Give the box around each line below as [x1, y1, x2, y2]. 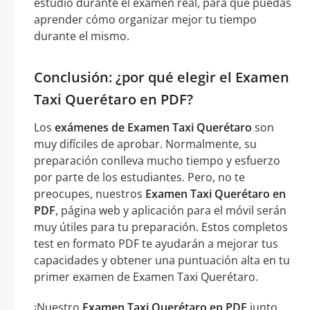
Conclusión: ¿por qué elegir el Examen [34, 68, 289, 87]
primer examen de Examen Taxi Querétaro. [34, 269, 258, 285]
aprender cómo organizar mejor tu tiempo [34, 12, 257, 28]
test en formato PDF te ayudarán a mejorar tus [34, 236, 278, 252]
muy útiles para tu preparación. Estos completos [34, 219, 288, 235]
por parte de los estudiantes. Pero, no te [34, 170, 245, 185]
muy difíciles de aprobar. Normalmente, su [34, 136, 257, 152]
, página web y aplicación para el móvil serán [55, 203, 286, 219]
